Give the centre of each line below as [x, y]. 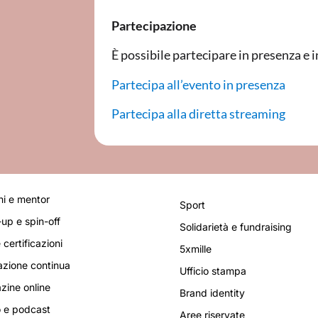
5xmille [196, 248]
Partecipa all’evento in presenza [198, 84]
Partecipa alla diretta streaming [198, 114]
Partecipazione [154, 26]
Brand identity [212, 292]
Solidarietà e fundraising [236, 226]
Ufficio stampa [213, 270]
